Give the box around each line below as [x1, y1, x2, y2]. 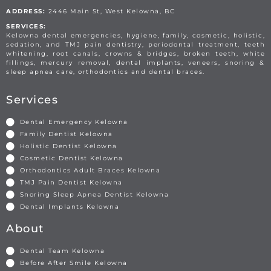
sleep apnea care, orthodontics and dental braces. [6, 68, 205, 76]
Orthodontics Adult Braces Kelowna [19, 166, 160, 175]
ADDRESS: [6, 7, 48, 16]
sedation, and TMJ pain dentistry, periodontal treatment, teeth [6, 41, 265, 49]
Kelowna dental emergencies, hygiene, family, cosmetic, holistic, [6, 31, 265, 40]
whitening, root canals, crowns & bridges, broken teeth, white [6, 50, 265, 58]
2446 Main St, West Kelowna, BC [48, 7, 175, 16]
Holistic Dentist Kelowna [19, 142, 117, 151]
